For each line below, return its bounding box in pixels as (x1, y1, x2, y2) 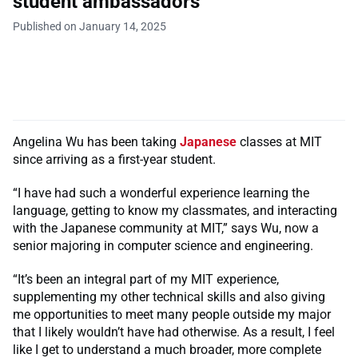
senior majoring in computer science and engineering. (13, 237, 313, 253)
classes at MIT (237, 133, 322, 149)
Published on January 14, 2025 (13, 19, 166, 33)
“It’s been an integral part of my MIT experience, (13, 271, 279, 287)
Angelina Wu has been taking (13, 133, 180, 149)
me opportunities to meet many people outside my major (13, 306, 331, 322)
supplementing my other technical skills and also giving (13, 288, 325, 304)
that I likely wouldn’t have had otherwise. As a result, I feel (13, 324, 335, 340)
